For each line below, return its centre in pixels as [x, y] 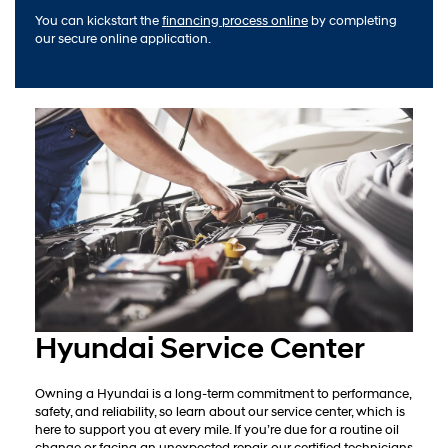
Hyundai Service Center [200, 349]
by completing [352, 20]
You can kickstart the [98, 20]
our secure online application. [123, 38]
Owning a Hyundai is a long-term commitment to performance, [223, 394]
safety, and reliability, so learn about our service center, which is [220, 412]
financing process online [235, 20]
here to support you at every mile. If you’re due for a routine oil [217, 430]
